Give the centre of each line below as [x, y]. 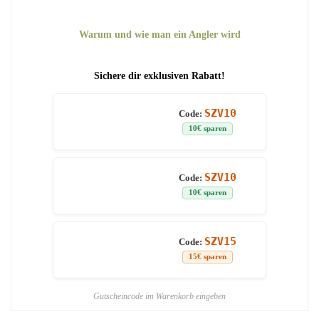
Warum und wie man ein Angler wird [159, 35]
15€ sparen [208, 257]
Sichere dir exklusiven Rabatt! [159, 76]
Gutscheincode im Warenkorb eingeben [159, 297]
